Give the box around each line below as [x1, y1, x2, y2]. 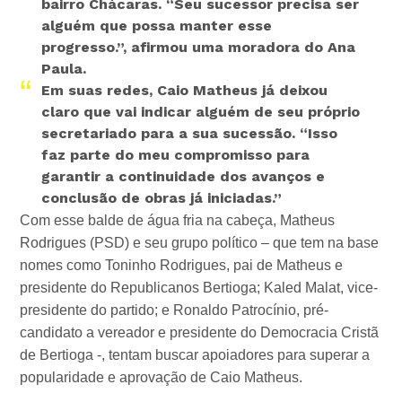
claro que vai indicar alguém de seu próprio [41, 103, 361, 121]
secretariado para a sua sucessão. [41, 125, 301, 143]
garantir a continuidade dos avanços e [41, 168, 326, 186]
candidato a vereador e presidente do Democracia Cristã [20, 325, 380, 341]
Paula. [41, 60, 87, 78]
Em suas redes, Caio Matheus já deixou [41, 82, 328, 100]
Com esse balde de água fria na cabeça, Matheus [20, 213, 336, 229]
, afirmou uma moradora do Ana [123, 39, 356, 57]
